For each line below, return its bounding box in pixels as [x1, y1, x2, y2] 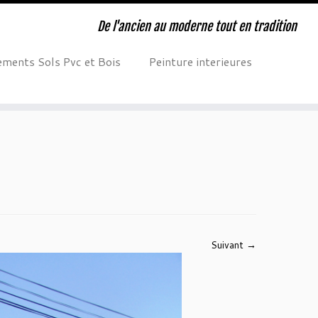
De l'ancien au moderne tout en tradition [97, 18, 297, 34]
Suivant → [211, 238, 256, 252]
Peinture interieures [148, 53, 252, 70]
